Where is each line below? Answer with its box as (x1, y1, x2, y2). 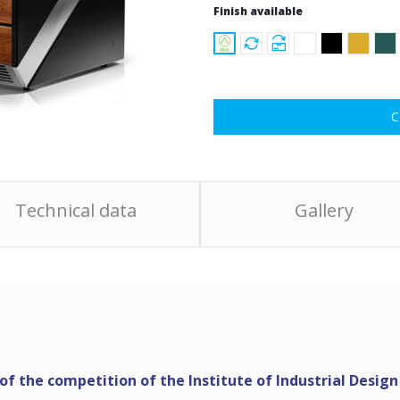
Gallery (294, 197, 354, 222)
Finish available (213, 4, 303, 19)
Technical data (15, 197, 137, 222)
